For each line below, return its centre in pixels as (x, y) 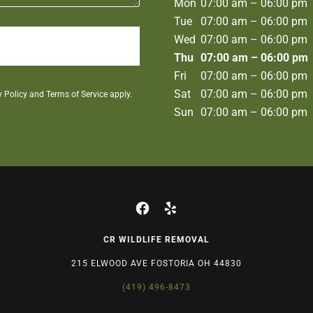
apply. (120, 94)
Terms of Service (77, 94)
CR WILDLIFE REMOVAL (156, 240)
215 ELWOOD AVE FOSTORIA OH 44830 (156, 263)
